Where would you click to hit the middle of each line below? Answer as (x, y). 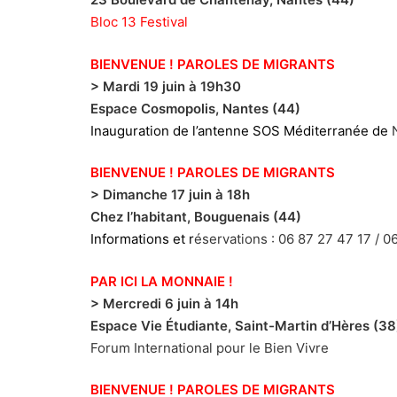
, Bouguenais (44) (244, 217)
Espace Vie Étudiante (159, 325)
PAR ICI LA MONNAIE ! (162, 281)
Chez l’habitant (139, 217)
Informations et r (142, 239)
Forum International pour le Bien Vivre (210, 347)
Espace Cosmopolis (153, 108)
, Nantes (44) (258, 108)
